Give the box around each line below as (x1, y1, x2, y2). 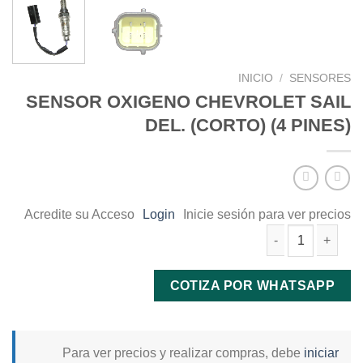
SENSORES (289, 71, 351, 84)
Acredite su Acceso (24, 207, 135, 222)
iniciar (304, 346, 339, 361)
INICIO (237, 71, 273, 84)
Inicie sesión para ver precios (183, 207, 351, 222)
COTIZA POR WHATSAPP (169, 279, 335, 293)
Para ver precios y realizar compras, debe (62, 346, 304, 361)
